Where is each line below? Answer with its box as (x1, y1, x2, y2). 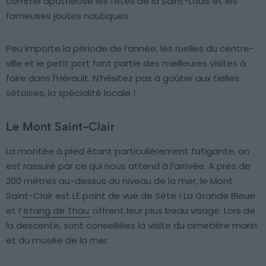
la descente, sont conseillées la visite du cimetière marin (6, 218, 257, 232)
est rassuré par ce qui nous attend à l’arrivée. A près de (6, 159, 251, 172)
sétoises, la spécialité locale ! (6, 86, 135, 99)
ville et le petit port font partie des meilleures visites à (6, 56, 246, 69)
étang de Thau (23, 204, 89, 217)
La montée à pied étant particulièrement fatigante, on (6, 144, 249, 157)
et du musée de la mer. (6, 233, 109, 246)
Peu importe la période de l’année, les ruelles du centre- (6, 42, 254, 55)
